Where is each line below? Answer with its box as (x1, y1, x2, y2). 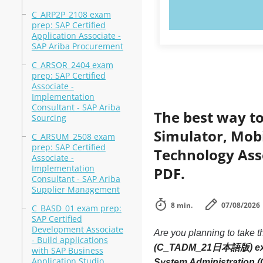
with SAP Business (31, 245, 103, 256)
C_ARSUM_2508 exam (31, 131, 115, 142)
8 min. (170, 200, 193, 210)
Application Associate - (31, 30, 121, 41)
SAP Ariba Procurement (31, 41, 123, 52)
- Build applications (31, 234, 108, 245)
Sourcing (31, 112, 66, 123)
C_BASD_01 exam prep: (31, 203, 122, 214)
